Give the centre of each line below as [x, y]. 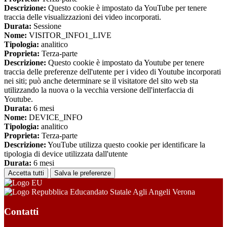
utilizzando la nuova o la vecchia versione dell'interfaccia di [99, 90]
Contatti [21, 211]
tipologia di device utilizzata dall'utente [66, 154]
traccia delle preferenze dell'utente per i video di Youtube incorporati [112, 72]
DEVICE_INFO [55, 118]
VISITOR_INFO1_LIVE [69, 35]
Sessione [46, 26]
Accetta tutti [26, 173]
